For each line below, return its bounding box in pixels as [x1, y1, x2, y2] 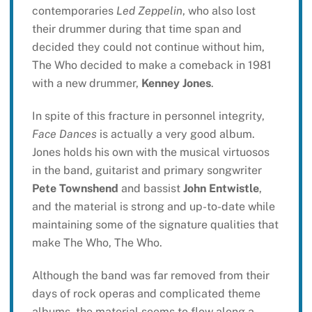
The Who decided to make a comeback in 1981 [31, 58, 272, 72]
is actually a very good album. [96, 127, 255, 141]
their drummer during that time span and [31, 22, 242, 36]
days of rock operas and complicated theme [31, 287, 260, 301]
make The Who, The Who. [31, 236, 162, 250]
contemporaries [31, 4, 116, 18]
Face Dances [31, 127, 97, 141]
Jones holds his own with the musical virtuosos [31, 146, 270, 159]
